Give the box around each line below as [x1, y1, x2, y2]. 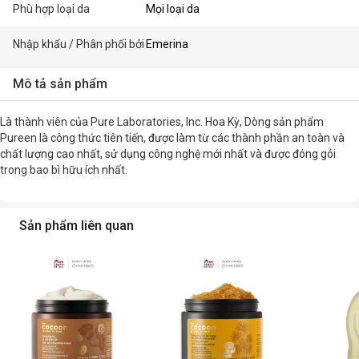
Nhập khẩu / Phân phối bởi [13, 38, 144, 50]
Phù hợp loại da [13, 2, 90, 15]
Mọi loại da [146, 2, 200, 15]
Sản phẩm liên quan [19, 218, 134, 233]
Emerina [146, 38, 189, 50]
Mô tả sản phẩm [13, 76, 107, 91]
